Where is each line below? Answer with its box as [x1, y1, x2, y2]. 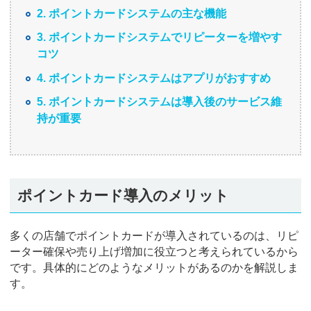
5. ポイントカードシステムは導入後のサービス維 [36, 96, 282, 108]
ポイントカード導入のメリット [17, 187, 229, 203]
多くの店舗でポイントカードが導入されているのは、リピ [10, 230, 299, 242]
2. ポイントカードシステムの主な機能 [36, 7, 226, 19]
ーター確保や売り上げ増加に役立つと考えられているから [10, 246, 299, 258]
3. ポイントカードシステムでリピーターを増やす [36, 31, 282, 44]
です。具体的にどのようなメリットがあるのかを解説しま [10, 262, 299, 274]
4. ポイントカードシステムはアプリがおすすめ [36, 72, 271, 84]
